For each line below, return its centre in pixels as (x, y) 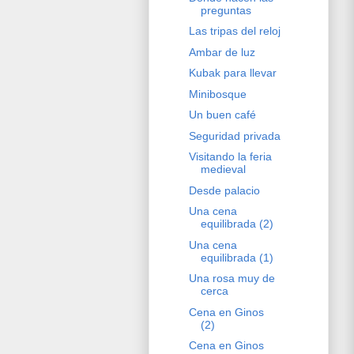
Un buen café (222, 115)
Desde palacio (224, 190)
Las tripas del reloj (234, 31)
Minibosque (217, 94)
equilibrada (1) (237, 257)
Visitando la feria (230, 157)
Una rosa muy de (232, 279)
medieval (223, 169)
